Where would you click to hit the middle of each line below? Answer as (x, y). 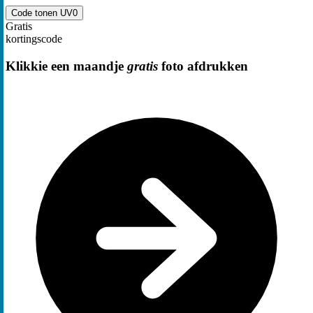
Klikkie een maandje (66, 66)
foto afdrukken (203, 66)
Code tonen (36, 13)
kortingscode (34, 39)
